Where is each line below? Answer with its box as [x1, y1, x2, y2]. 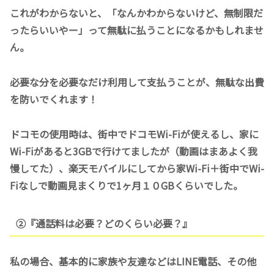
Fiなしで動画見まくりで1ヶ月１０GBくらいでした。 [10, 177, 243, 193]
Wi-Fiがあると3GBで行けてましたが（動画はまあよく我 [10, 143, 257, 158]
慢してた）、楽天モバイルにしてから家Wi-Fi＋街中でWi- [10, 160, 264, 176]
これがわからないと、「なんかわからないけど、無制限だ [10, 6, 263, 21]
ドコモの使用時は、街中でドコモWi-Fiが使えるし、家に [10, 126, 259, 141]
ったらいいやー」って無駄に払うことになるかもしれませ [10, 23, 264, 38]
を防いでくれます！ [10, 91, 98, 106]
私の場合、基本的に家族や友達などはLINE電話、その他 [10, 253, 256, 268]
